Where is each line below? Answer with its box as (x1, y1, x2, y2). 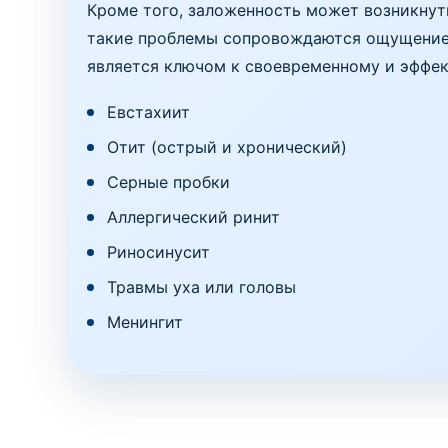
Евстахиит (107, 102, 191, 122)
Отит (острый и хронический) (107, 137, 348, 157)
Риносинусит (107, 242, 211, 262)
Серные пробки (107, 172, 231, 192)
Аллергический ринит (107, 207, 281, 227)
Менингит (107, 312, 184, 332)
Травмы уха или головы (107, 277, 297, 297)
